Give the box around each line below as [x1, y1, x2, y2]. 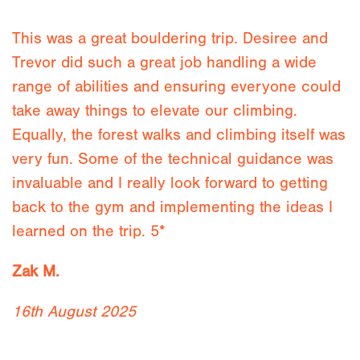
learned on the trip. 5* [12, 222, 166, 240]
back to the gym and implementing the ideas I [12, 198, 333, 216]
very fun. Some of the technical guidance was [12, 149, 333, 168]
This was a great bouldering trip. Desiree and [12, 29, 328, 47]
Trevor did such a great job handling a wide [12, 53, 317, 72]
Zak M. [12, 262, 59, 280]
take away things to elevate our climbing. [12, 101, 297, 120]
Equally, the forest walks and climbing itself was [12, 125, 346, 144]
